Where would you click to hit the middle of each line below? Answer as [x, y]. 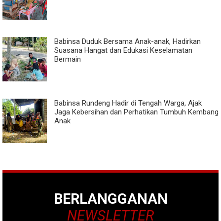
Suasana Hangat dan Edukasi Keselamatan [123, 50]
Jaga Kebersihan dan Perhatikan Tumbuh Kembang [136, 112]
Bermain [68, 59]
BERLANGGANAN [110, 199]
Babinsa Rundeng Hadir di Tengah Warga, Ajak [128, 103]
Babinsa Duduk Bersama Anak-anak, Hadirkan [128, 41]
